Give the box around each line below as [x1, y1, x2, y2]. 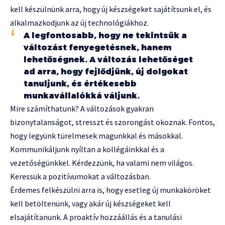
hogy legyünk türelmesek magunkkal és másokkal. [10, 131, 183, 141]
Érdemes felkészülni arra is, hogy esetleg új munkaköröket [10, 185, 211, 195]
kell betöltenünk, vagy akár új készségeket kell [10, 198, 171, 209]
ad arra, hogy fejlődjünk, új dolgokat [24, 67, 188, 77]
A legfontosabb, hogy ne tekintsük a [24, 31, 187, 41]
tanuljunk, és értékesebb [24, 79, 137, 89]
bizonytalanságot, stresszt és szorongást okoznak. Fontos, [10, 117, 215, 128]
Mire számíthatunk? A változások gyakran [10, 103, 154, 114]
